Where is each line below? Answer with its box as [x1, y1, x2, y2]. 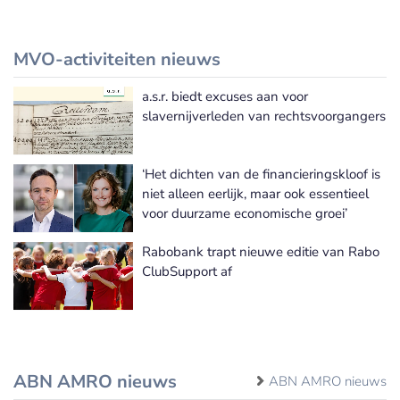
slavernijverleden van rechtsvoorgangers [142, 106, 386, 125]
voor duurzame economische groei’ [142, 204, 347, 222]
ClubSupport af [142, 262, 232, 280]
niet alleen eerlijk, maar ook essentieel [142, 184, 369, 203]
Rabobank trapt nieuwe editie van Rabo [142, 242, 379, 261]
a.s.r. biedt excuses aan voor [142, 87, 308, 105]
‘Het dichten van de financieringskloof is [142, 164, 380, 183]
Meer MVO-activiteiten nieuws [208, 103, 387, 121]
